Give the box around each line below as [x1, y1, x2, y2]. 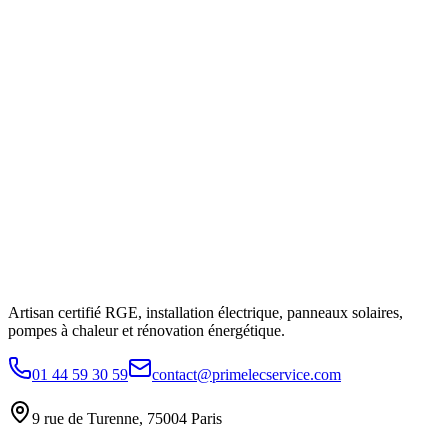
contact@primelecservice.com [152, 365, 341, 383]
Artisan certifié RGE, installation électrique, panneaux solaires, [8, 303, 403, 321]
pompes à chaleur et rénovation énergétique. [8, 321, 285, 339]
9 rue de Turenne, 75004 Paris [32, 409, 222, 427]
